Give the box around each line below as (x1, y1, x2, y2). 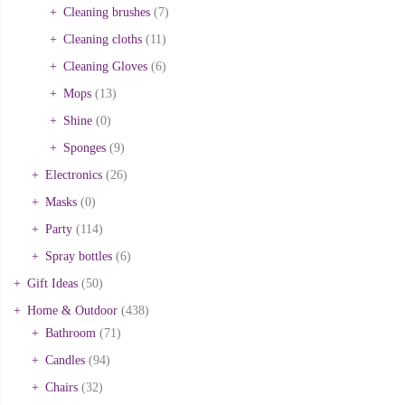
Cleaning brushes (63, 5, 150, 19)
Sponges (63, 140, 106, 155)
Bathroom (45, 325, 96, 340)
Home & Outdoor (27, 303, 118, 317)
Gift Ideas (27, 276, 78, 290)
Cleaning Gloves (63, 59, 147, 73)
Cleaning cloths (63, 32, 142, 46)
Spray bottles (45, 249, 112, 263)
